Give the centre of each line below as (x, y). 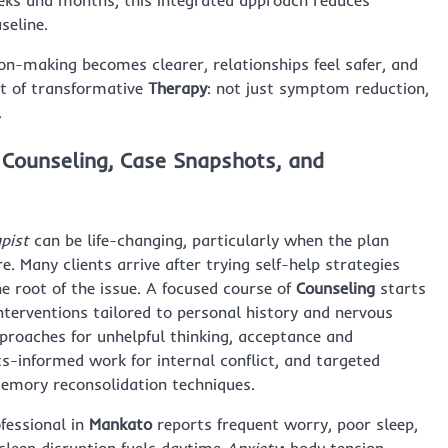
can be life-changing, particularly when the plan (209, 239)
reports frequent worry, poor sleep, (285, 423)
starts (400, 287)
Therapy (177, 88)
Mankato (120, 423)
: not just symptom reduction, (318, 88)
